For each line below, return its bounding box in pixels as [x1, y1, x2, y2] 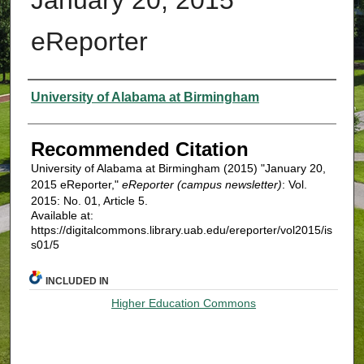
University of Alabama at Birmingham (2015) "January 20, [30, 161, 326, 175]
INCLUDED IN [45, 275, 110, 287]
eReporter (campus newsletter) [121, 177, 282, 191]
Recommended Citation [30, 137, 249, 160]
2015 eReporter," [30, 177, 122, 191]
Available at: [30, 208, 93, 222]
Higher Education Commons [111, 296, 257, 310]
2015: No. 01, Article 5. [30, 193, 148, 207]
